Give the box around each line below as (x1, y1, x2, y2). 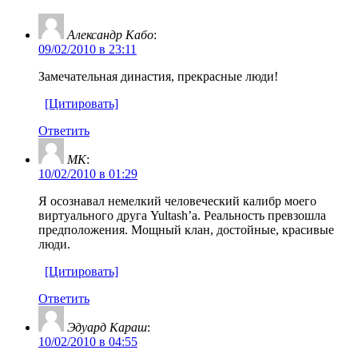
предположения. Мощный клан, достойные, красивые (38, 222, 334, 237)
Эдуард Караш (67, 320, 147, 334)
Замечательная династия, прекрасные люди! (38, 69, 278, 83)
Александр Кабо (67, 27, 153, 42)
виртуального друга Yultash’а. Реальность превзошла (38, 208, 326, 222)
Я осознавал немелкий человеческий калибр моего (38, 193, 316, 208)
